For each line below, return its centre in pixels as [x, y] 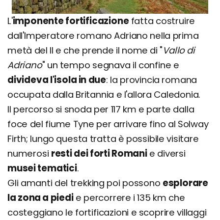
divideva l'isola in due [57, 80]
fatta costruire [162, 21]
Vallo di [179, 50]
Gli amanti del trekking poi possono [85, 183]
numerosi [29, 153]
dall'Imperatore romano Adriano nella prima [103, 35]
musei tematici [42, 168]
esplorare [185, 183]
